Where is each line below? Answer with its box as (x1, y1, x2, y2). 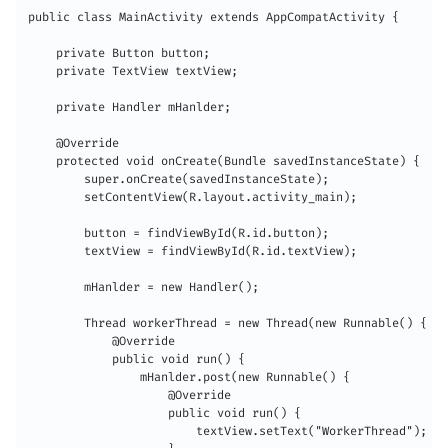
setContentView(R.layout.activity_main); (28, 190, 357, 205)
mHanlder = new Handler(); (28, 280, 259, 295)
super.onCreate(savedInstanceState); (28, 172, 329, 187)
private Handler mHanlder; (28, 100, 231, 115)
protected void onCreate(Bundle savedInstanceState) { (28, 154, 420, 169)
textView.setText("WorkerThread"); (28, 424, 427, 439)
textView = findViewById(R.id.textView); (28, 244, 357, 259)
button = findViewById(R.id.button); (28, 226, 329, 241)
